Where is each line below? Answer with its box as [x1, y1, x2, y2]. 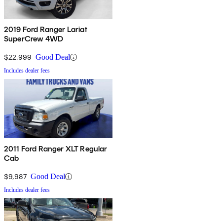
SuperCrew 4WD [4, 34, 64, 44]
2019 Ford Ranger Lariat [4, 25, 87, 35]
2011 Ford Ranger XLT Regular [4, 144, 108, 154]
